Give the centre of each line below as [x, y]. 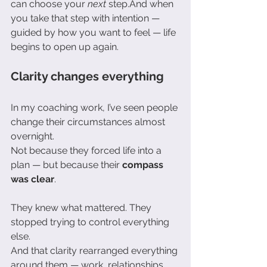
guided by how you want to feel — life [94, 32]
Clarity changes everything [87, 76]
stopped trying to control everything [91, 222]
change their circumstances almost [89, 122]
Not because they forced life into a [87, 150]
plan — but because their [66, 164]
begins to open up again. [65, 46]
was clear [32, 179]
